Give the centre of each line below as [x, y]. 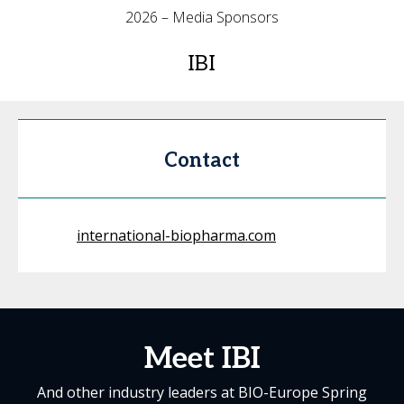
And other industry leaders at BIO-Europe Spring [202, 392]
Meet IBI [202, 359]
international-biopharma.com [176, 235]
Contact [202, 161]
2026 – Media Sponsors [202, 17]
